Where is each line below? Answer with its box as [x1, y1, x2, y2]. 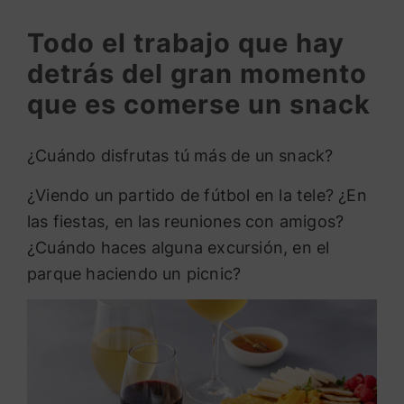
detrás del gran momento [27, 58, 367, 90]
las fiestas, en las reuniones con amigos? [27, 211, 344, 231]
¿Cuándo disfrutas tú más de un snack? [27, 146, 334, 166]
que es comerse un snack [27, 88, 371, 121]
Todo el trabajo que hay [27, 27, 344, 60]
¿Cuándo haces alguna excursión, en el [27, 237, 330, 257]
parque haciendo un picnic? [27, 263, 242, 283]
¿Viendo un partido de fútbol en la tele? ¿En [27, 185, 367, 205]
